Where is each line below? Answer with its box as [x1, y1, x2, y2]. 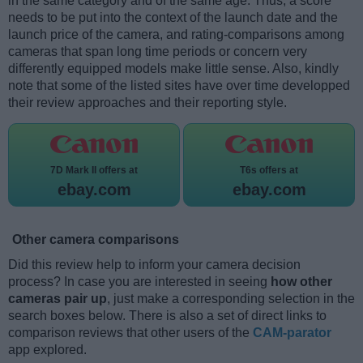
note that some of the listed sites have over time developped [8, 79, 350, 93]
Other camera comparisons [12, 233, 179, 247]
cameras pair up [8, 292, 107, 306]
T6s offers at [240, 164, 298, 177]
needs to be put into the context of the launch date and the [8, 11, 338, 25]
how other [271, 275, 332, 289]
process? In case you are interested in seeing [8, 275, 271, 289]
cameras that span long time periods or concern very [8, 45, 307, 59]
